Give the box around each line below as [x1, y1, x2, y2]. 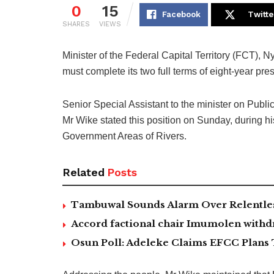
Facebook [162, 9, 201, 19]
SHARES [62, 20, 90, 28]
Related [62, 165, 105, 179]
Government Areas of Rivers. [62, 130, 187, 141]
